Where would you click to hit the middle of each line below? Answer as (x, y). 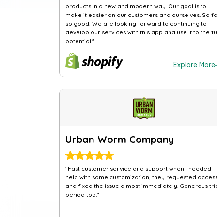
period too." (82, 194)
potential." (80, 41)
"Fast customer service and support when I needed (138, 168)
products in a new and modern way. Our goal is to (136, 6)
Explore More (194, 65)
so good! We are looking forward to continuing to (136, 23)
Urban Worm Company (120, 139)
